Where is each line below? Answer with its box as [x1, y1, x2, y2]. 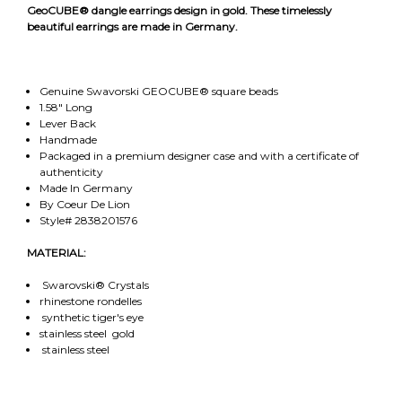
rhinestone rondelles [39, 293, 147, 308]
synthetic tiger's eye [39, 310, 146, 324]
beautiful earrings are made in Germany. [27, 19, 240, 33]
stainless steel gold [39, 326, 135, 340]
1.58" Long [39, 100, 92, 114]
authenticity [39, 164, 103, 179]
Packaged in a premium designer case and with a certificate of [39, 148, 359, 162]
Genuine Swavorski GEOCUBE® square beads [39, 83, 284, 98]
